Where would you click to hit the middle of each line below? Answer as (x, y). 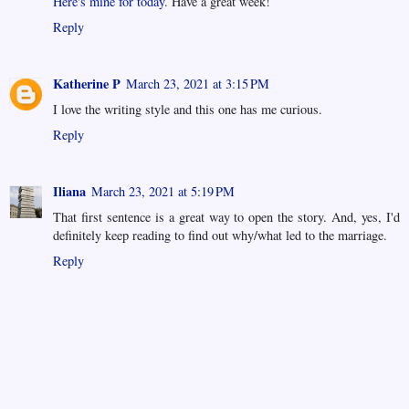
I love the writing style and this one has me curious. (188, 110)
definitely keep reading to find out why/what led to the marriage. (220, 236)
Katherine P (87, 84)
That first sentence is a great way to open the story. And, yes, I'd (226, 217)
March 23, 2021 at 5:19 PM (163, 192)
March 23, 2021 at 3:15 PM (198, 84)
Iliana (69, 192)
